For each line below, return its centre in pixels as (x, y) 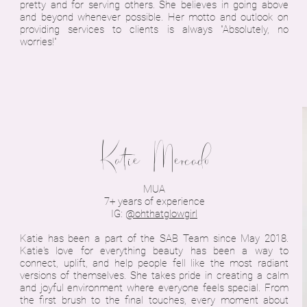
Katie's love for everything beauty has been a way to (154, 251)
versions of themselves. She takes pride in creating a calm (154, 275)
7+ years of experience (154, 201)
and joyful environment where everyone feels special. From (154, 288)
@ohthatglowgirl (161, 214)
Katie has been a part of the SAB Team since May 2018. (154, 238)
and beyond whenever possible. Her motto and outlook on (154, 17)
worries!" (38, 42)
